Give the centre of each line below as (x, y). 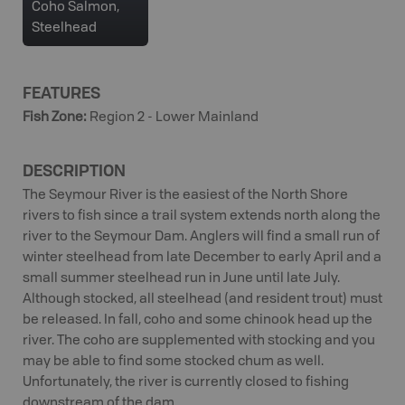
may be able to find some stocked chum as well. (173, 362)
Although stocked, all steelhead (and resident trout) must (202, 299)
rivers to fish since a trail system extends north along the (202, 216)
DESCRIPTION (74, 170)
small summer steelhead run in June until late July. (181, 278)
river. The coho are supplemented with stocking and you (199, 341)
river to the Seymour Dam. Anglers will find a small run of (201, 237)
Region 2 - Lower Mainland (174, 118)
